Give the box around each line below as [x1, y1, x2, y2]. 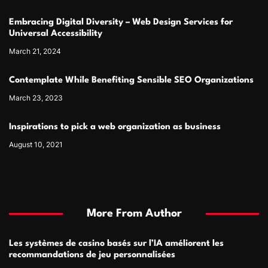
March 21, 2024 [9, 46, 61, 56]
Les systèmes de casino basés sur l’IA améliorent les [9, 239, 224, 248]
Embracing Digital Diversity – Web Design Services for [9, 17, 233, 27]
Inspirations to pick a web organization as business [9, 122, 221, 132]
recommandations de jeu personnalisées [9, 250, 175, 260]
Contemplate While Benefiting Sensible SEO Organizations [9, 75, 254, 85]
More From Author [86, 208, 182, 219]
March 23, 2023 [9, 93, 63, 102]
